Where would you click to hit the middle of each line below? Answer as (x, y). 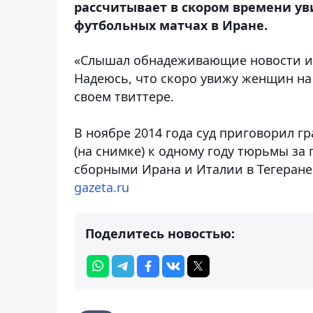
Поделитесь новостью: (160, 233)
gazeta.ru (102, 187)
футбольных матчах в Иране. (171, 25)
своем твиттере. (124, 96)
